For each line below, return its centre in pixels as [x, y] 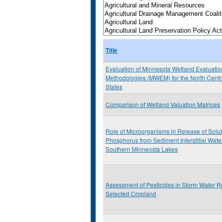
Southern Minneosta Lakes [142, 149]
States [114, 86]
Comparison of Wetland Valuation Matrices [163, 104]
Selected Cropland [131, 194]
